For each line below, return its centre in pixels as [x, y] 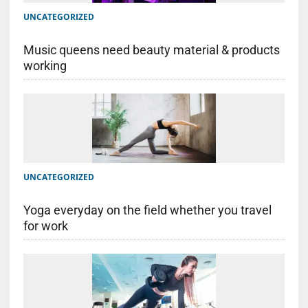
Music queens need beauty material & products [151, 49]
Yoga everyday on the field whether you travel [147, 210]
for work [45, 226]
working [45, 65]
